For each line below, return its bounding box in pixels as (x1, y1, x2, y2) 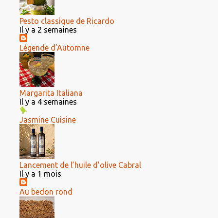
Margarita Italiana (19, 89, 83, 97)
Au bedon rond (19, 187, 73, 196)
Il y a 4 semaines (19, 97, 77, 106)
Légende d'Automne (19, 43, 90, 52)
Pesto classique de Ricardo (19, 17, 114, 25)
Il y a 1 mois (19, 169, 61, 178)
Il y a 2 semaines (19, 25, 77, 34)
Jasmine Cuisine (19, 115, 76, 124)
